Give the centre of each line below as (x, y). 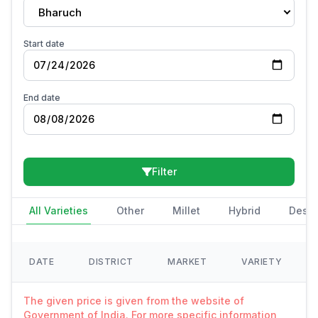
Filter (164, 171)
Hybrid (245, 210)
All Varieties (59, 210)
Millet (186, 210)
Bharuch (60, 12)
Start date (44, 44)
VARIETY (262, 262)
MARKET (187, 262)
